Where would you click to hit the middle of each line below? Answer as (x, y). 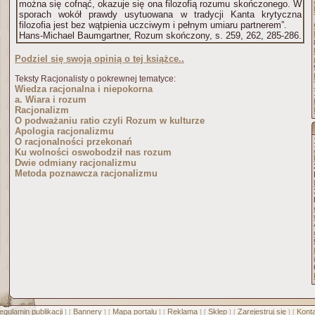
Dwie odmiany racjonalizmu (76, 163)
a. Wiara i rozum (51, 99)
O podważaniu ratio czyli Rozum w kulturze (110, 121)
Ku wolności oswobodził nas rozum (93, 152)
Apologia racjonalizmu (64, 131)
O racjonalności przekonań (73, 142)
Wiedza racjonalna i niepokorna (84, 89)
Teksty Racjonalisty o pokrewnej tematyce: (95, 79)
